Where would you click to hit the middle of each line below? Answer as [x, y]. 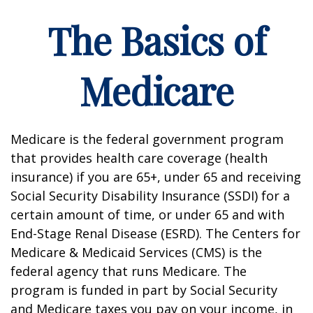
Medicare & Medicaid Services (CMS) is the [136, 252]
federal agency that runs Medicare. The [129, 271]
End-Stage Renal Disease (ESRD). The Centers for [155, 233]
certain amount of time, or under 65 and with [147, 214]
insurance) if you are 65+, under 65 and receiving [156, 177]
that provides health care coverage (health [139, 158]
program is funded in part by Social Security [144, 290]
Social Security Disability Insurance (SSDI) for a [150, 196]
